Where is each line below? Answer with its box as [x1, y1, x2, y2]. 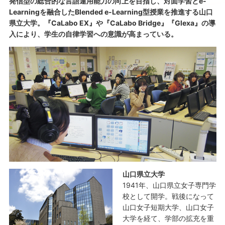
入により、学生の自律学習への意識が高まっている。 [9, 30, 178, 38]
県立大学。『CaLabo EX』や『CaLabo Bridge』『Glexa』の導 [9, 19, 215, 27]
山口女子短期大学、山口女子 [123, 202, 214, 211]
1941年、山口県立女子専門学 [123, 180, 216, 189]
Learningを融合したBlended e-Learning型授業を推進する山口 [9, 8, 213, 16]
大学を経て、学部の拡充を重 [123, 213, 214, 222]
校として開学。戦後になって [123, 191, 214, 200]
